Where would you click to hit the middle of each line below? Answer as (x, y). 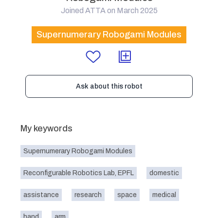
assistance (41, 195)
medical (164, 195)
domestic (164, 173)
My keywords (46, 128)
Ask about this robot (109, 86)
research (88, 195)
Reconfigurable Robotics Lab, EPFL (79, 173)
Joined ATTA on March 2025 (109, 10)
